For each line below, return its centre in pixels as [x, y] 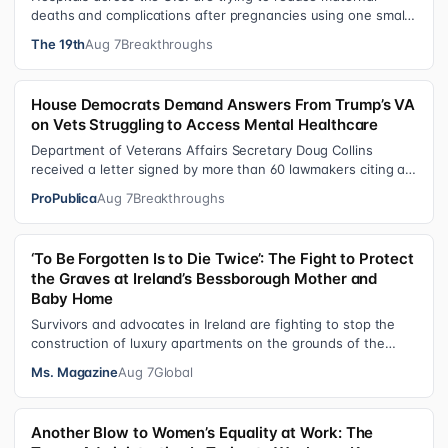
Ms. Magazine [75, 372]
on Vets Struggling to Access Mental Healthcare [205, 124]
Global [173, 372]
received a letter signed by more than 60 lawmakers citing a [218, 169]
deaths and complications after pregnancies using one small [219, 15]
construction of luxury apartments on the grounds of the [208, 343]
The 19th [58, 44]
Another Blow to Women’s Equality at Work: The [202, 432]
